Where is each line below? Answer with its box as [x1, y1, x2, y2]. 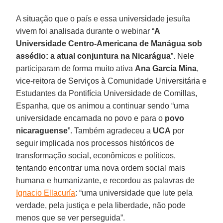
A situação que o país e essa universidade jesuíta [16, 14, 191, 23]
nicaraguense [16, 126, 68, 135]
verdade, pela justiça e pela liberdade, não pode [16, 201, 186, 210]
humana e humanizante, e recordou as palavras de [16, 176, 195, 185]
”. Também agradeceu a [68, 126, 153, 135]
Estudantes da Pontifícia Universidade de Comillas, [16, 89, 198, 98]
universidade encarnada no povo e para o [16, 113, 165, 122]
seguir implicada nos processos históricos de [16, 138, 175, 147]
